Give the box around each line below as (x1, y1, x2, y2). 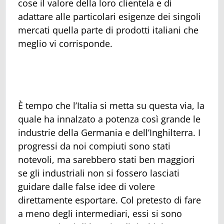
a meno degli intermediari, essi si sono (18, 207, 182, 220)
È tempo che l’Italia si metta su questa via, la (18, 99, 204, 112)
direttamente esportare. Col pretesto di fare (18, 194, 201, 206)
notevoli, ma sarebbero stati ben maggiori (18, 153, 195, 166)
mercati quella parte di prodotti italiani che (18, 24, 198, 36)
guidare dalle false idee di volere (18, 180, 155, 193)
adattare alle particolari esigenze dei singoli (18, 10, 201, 23)
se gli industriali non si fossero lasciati (18, 167, 179, 179)
